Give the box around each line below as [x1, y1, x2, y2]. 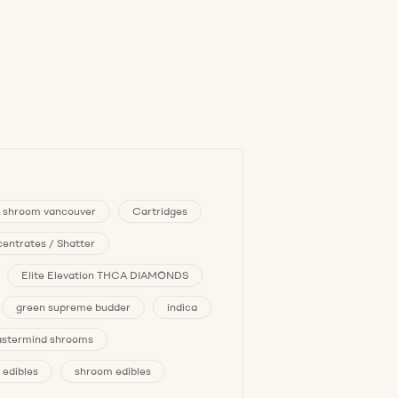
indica [167, 300, 197, 314]
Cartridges [132, 204, 187, 219]
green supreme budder [16, 300, 131, 314]
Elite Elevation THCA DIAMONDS [21, 268, 188, 283]
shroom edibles [75, 364, 151, 378]
